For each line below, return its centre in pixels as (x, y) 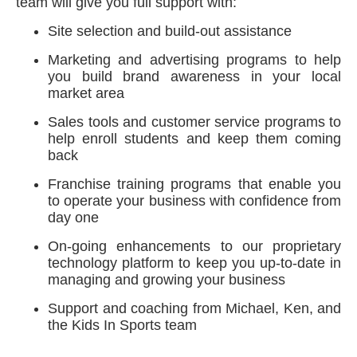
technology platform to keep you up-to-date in (194, 263)
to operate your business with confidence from (194, 201)
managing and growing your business (167, 280)
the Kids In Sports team (122, 325)
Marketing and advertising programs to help (194, 60)
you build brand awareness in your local (194, 76)
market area (86, 93)
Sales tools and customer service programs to (194, 122)
